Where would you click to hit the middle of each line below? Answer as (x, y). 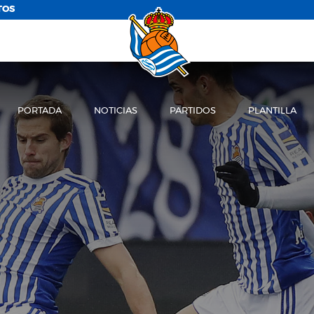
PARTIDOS (192, 111)
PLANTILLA (272, 111)
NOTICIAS (116, 111)
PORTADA (40, 111)
